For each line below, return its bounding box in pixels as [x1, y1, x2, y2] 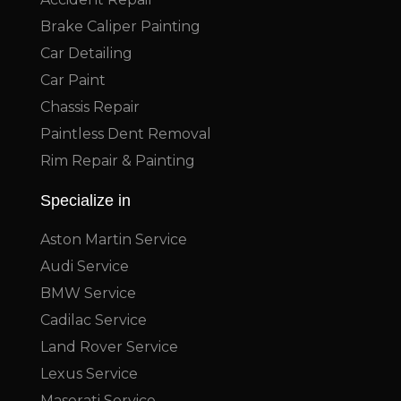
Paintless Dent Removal [40, 125, 211, 143]
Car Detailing [40, 45, 132, 63]
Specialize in [40, 192, 131, 210]
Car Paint [40, 72, 106, 90]
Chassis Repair [40, 98, 140, 116]
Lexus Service [40, 365, 138, 383]
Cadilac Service [40, 311, 147, 329]
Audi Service [40, 258, 129, 276]
